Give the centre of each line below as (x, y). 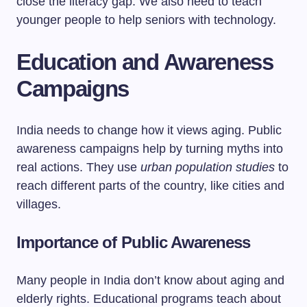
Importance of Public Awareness (134, 242)
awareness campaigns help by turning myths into (150, 149)
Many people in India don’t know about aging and (150, 280)
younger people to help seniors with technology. (146, 20)
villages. (39, 204)
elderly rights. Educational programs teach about (149, 299)
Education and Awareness (145, 62)
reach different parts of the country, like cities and (150, 186)
